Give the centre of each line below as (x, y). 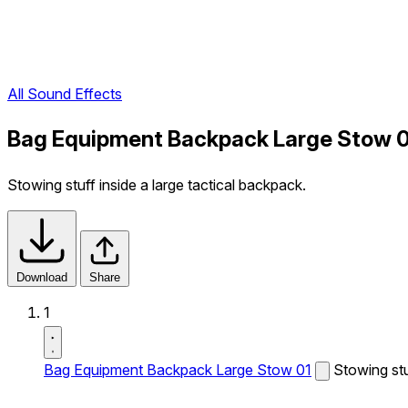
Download (42, 277)
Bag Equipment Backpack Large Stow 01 (178, 370)
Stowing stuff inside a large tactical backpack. (157, 185)
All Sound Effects (65, 94)
